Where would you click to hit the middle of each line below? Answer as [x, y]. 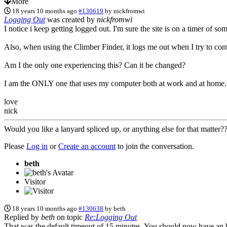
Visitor [35, 181]
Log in [37, 146]
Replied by [23, 217]
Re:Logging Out [111, 217]
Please [15, 146]
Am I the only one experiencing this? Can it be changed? [95, 65]
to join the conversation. [155, 146]
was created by [71, 19]
